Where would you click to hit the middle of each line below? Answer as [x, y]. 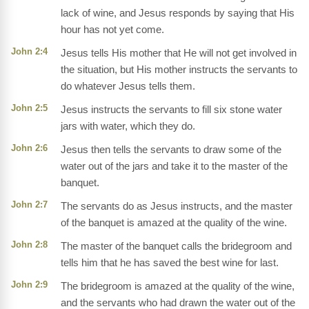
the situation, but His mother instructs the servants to [179, 70]
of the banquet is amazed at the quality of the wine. [174, 223]
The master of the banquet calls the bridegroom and [176, 246]
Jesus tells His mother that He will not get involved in [179, 53]
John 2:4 [29, 52]
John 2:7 [29, 205]
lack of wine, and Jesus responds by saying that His [178, 13]
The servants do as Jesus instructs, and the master [177, 206]
